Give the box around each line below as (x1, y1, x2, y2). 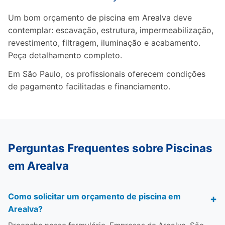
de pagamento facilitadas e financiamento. (8, 81, 170, 91)
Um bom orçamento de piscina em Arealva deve (8, 13, 192, 23)
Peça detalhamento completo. (8, 50, 122, 60)
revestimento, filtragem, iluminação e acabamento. (8, 38, 200, 48)
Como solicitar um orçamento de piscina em (8, 191, 181, 201)
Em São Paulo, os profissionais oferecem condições (8, 69, 205, 79)
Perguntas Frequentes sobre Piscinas (8, 141, 212, 155)
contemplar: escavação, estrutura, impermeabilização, (8, 25, 213, 35)
